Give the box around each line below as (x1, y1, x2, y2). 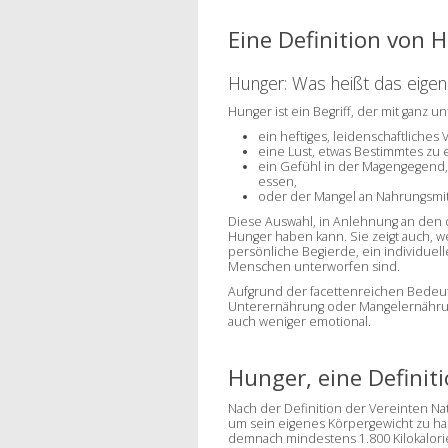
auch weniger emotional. (227, 312, 371, 330)
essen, (257, 172, 297, 190)
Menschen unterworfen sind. (227, 257, 400, 275)
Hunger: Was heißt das (227, 70, 407, 95)
